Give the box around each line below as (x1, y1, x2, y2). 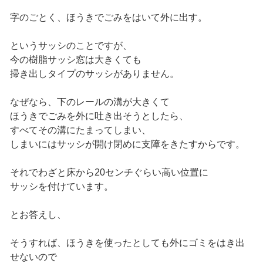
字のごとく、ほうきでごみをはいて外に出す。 (9, 12, 207, 23)
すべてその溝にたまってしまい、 (9, 125, 151, 136)
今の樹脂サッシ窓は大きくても (9, 55, 141, 65)
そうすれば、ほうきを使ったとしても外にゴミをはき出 (9, 238, 245, 248)
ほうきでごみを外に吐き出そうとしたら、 (9, 111, 188, 122)
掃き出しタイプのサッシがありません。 (9, 69, 179, 79)
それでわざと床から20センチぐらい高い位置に (9, 167, 208, 178)
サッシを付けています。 (9, 181, 113, 192)
